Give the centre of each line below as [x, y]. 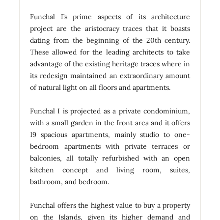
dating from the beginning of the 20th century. [110, 40]
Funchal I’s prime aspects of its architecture [110, 16]
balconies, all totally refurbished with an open [110, 158]
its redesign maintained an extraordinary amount [110, 75]
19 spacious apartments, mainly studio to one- [110, 134]
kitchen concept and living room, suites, [110, 170]
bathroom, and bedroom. [69, 181]
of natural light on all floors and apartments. [100, 87]
